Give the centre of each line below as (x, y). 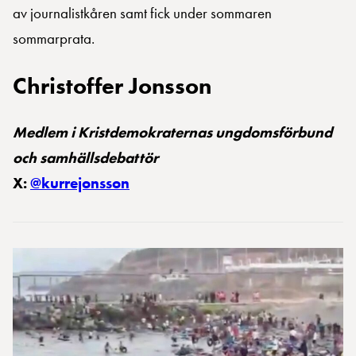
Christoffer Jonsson (112, 86)
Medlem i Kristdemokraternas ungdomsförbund (172, 133)
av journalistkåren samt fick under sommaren (142, 14)
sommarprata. (54, 39)
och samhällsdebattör (85, 158)
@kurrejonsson (80, 184)
